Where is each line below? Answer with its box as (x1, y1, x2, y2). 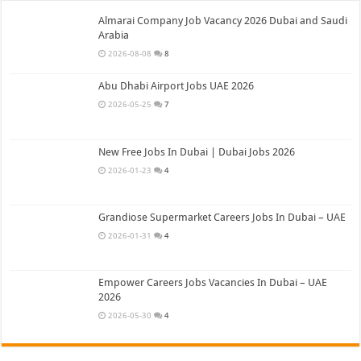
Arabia (98, 29, 130, 42)
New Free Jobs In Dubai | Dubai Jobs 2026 (98, 145, 296, 158)
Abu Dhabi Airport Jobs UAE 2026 (98, 80, 255, 93)
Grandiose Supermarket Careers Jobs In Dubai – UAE (98, 210, 346, 223)
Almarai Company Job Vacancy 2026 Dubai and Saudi (98, 15, 348, 27)
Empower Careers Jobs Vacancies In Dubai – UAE (98, 276, 328, 288)
